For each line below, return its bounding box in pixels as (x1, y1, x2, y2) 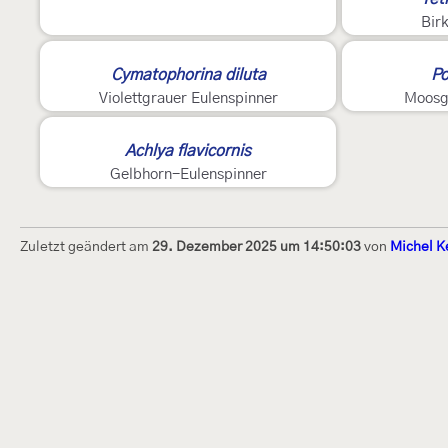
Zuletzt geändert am (20, 240, 152, 255)
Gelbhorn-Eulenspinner (109, 167, 267, 183)
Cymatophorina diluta (110, 67, 266, 84)
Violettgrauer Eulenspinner (98, 91, 278, 107)
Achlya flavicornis (125, 143, 251, 160)
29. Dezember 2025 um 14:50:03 (152, 240, 361, 255)
